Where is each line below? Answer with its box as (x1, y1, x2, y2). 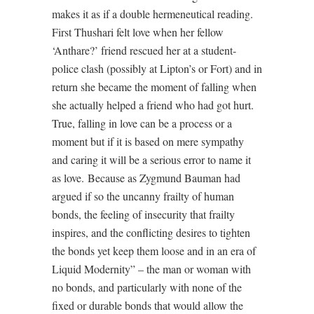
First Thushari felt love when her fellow (52, 24, 224, 39)
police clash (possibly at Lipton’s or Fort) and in (52, 60, 262, 76)
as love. (52, 170, 84, 185)
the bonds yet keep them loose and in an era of (52, 243, 256, 258)
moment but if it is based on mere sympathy (52, 133, 244, 149)
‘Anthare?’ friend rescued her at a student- (52, 42, 236, 57)
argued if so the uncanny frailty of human (52, 188, 234, 203)
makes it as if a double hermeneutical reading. (52, 6, 253, 21)
